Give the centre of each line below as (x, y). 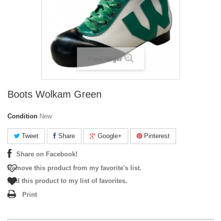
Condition (22, 116)
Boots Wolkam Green (55, 94)
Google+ (109, 136)
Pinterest (156, 136)
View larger (105, 59)
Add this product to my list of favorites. (67, 181)
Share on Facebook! (47, 154)
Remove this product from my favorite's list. (74, 168)
